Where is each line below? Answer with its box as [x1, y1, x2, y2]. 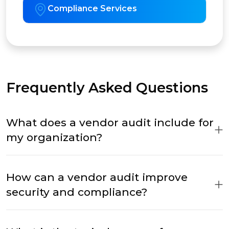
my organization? [6, 131, 102, 144]
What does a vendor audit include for [6, 116, 214, 129]
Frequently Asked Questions [6, 79, 208, 97]
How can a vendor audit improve [6, 171, 188, 184]
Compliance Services [48, 4, 137, 14]
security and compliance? [6, 186, 147, 199]
